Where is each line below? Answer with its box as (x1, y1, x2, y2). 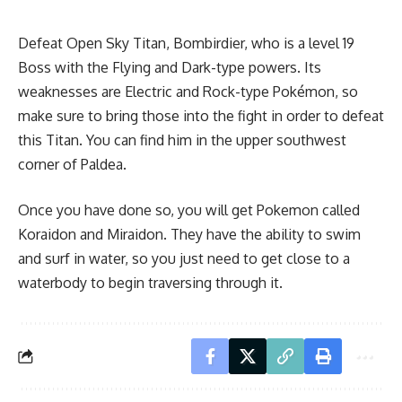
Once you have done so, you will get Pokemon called (18, 201, 360, 220)
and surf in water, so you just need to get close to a (18, 249, 350, 268)
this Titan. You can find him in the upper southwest (18, 131, 346, 150)
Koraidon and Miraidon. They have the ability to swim (18, 225, 361, 244)
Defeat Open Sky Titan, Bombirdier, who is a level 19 (18, 34, 354, 53)
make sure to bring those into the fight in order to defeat (18, 107, 384, 126)
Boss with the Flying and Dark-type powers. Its (18, 58, 321, 77)
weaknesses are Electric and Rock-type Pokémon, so (18, 83, 358, 101)
